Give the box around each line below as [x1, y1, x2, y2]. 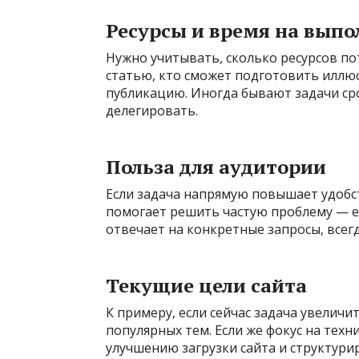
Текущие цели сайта [106, 272, 307, 299]
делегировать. [106, 102, 198, 120]
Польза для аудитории [106, 154, 326, 180]
